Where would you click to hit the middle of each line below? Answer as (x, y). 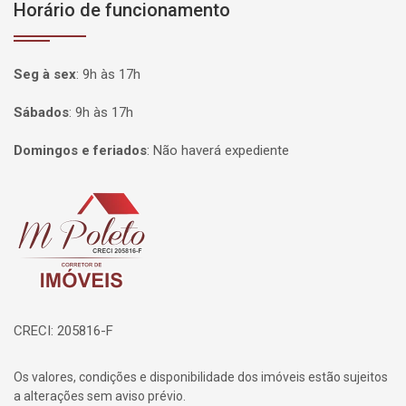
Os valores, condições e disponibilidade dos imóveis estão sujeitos (201, 377)
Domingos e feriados (80, 150)
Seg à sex (45, 74)
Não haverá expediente (221, 150)
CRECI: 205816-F (63, 331)
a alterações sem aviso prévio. (100, 396)
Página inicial (66, 206)
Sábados (41, 112)
